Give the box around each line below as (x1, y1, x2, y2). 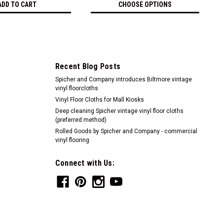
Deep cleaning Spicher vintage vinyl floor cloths (55, 107, 184, 114)
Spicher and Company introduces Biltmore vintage (55, 75, 192, 83)
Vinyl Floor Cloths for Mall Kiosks (55, 96, 144, 103)
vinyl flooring (55, 136, 89, 144)
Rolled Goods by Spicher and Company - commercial (55, 127, 197, 135)
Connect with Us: (55, 158, 114, 168)
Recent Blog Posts (55, 61, 120, 71)
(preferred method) (55, 116, 107, 123)
